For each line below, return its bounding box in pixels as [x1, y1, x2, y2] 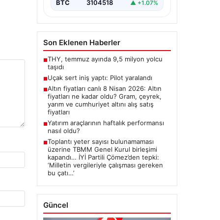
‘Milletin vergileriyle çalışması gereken [47, 161, 163, 169]
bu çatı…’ [47, 169, 74, 177]
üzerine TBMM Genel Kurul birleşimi [47, 145, 157, 154]
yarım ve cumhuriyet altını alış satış [47, 100, 154, 109]
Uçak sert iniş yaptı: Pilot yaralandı [47, 74, 152, 82]
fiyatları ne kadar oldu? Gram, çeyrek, [47, 92, 162, 101]
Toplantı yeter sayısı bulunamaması [47, 137, 154, 146]
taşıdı [47, 63, 64, 71]
